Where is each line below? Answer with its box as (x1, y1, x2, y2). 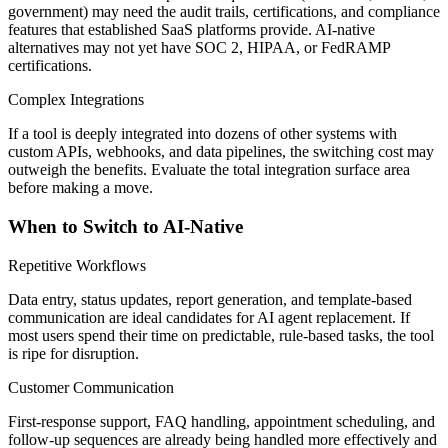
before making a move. (8, 179, 153, 197)
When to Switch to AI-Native (8, 216, 243, 238)
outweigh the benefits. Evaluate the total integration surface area (8, 161, 410, 179)
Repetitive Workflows (8, 256, 146, 274)
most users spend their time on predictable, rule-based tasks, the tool (8, 326, 434, 344)
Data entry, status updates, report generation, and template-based (8, 290, 412, 308)
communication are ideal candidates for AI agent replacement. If (8, 308, 410, 326)
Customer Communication (8, 378, 174, 396)
